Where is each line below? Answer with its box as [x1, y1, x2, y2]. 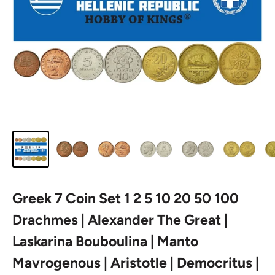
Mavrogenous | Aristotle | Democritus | [12, 254, 259, 271]
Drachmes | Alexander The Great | [12, 211, 228, 228]
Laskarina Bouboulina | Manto [12, 233, 198, 250]
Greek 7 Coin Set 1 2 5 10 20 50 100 [12, 190, 239, 207]
